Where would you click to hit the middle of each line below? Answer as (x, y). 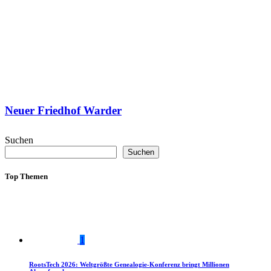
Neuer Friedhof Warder (63, 111)
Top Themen (26, 177)
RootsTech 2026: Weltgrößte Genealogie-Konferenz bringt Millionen (129, 265)
